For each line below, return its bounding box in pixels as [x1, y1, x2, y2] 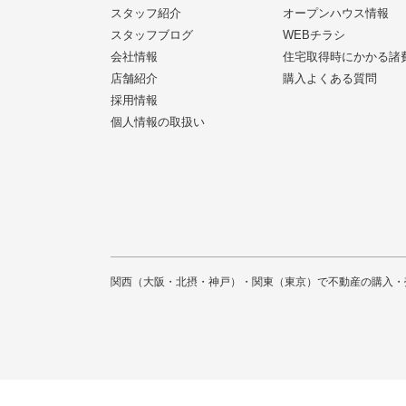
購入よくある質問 [283, 72, 377, 85]
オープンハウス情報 [283, 6, 389, 20]
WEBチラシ [283, 28, 345, 42]
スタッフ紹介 [111, 6, 181, 20]
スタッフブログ [111, 28, 193, 42]
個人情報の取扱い [111, 115, 205, 129]
